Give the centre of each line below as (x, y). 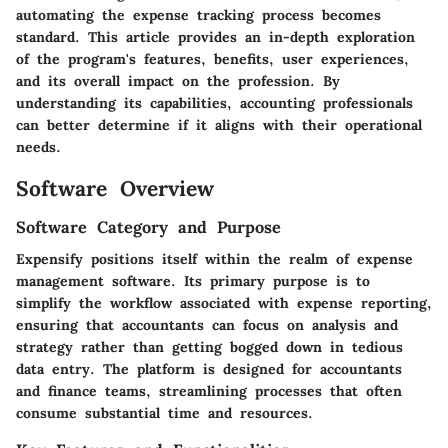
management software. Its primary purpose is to (193, 281)
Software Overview (115, 188)
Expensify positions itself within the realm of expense (214, 259)
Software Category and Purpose (148, 227)
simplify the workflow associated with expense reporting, (224, 303)
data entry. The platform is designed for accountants (209, 369)
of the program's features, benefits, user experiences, (212, 58)
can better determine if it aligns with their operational (219, 124)
